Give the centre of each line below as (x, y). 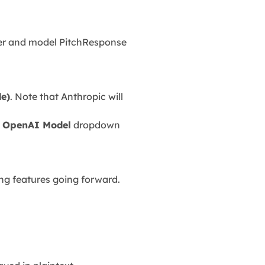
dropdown (96, 125)
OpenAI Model (37, 125)
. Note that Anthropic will (67, 96)
